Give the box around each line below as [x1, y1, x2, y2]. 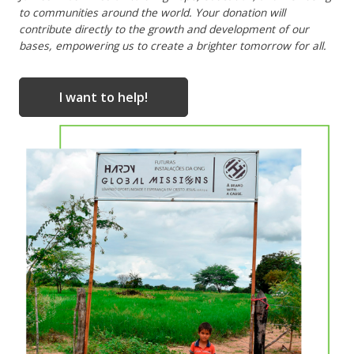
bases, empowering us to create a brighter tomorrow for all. [19, 38, 326, 54]
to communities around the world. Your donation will [19, 5, 285, 21]
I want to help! [59, 88, 148, 107]
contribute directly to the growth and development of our [19, 21, 309, 37]
